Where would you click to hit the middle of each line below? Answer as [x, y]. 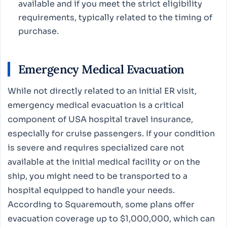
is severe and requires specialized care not [96, 148]
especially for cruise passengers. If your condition [111, 134]
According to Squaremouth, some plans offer [101, 205]
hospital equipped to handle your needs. [91, 191]
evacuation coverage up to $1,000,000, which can [111, 219]
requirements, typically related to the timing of [115, 17]
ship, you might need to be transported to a [98, 176]
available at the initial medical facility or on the [104, 162]
